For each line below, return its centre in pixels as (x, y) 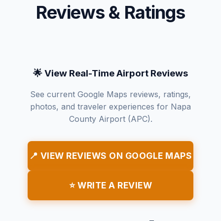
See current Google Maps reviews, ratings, (110, 94)
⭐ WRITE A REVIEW (110, 185)
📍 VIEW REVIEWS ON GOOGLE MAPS (110, 155)
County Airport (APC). (110, 119)
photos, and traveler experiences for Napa (110, 106)
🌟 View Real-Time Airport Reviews (110, 73)
